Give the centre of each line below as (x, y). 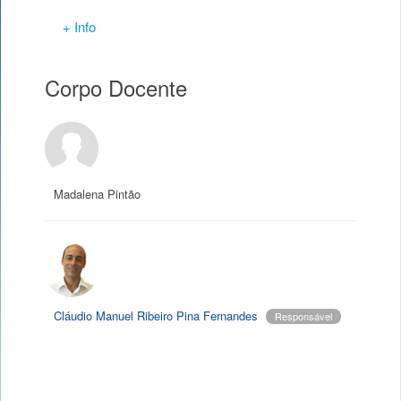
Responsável (303, 316)
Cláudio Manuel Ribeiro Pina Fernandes (156, 316)
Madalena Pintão (97, 194)
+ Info (79, 26)
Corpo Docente (116, 87)
